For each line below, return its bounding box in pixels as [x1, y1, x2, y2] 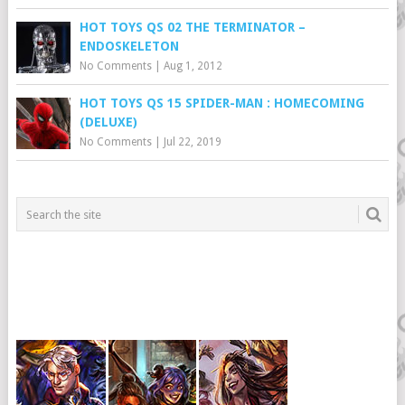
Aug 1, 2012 [163, 60, 222, 72]
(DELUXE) [79, 115, 137, 129]
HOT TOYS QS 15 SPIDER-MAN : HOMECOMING [79, 96, 364, 110]
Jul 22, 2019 [163, 136, 221, 148]
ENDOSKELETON [79, 39, 179, 53]
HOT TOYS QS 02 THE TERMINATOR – [79, 20, 306, 34]
